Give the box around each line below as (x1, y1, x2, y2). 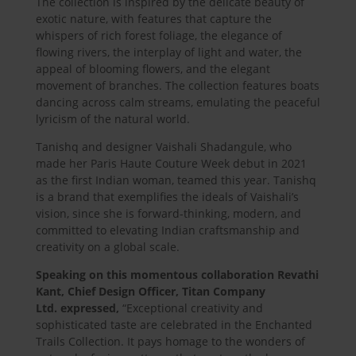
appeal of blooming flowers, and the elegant (35, 60, 270, 76)
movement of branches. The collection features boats (35, 77, 319, 93)
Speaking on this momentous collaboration (35, 266, 274, 282)
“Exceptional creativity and (118, 300, 263, 315)
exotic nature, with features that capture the (35, 10, 272, 26)
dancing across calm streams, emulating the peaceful (35, 94, 320, 110)
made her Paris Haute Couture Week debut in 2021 (35, 155, 307, 171)
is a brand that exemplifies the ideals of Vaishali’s (35, 188, 299, 204)
